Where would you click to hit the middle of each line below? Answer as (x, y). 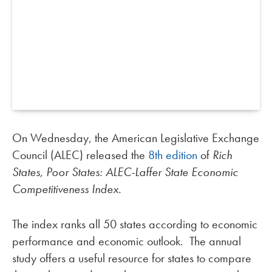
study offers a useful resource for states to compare (132, 258)
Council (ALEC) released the (80, 155)
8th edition (173, 155)
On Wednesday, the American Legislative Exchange (136, 138)
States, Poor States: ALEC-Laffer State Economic (125, 172)
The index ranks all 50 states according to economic (135, 224)
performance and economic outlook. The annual (127, 241)
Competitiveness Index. (67, 189)
